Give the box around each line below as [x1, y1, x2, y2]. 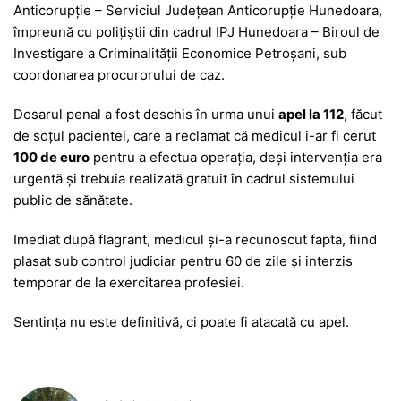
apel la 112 [278, 105, 344, 123]
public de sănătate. [13, 191, 132, 209]
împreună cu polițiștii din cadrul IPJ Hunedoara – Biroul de [13, 22, 380, 40]
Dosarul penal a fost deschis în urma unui [13, 105, 278, 123]
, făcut [344, 105, 382, 123]
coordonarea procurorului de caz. [13, 65, 225, 83]
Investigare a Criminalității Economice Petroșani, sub [13, 44, 346, 62]
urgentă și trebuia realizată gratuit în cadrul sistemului [13, 169, 354, 187]
